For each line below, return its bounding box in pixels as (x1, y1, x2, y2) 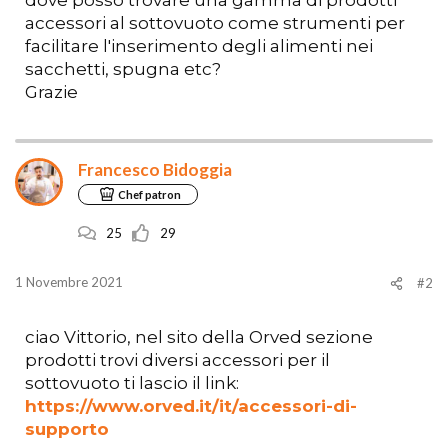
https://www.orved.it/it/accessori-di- (25, 395, 357, 416)
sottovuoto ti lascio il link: (25, 372, 239, 393)
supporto (25, 418, 109, 439)
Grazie (25, 81, 78, 102)
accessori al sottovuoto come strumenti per (25, 12, 405, 33)
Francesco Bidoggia (78, 158, 232, 180)
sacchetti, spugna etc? (25, 58, 221, 79)
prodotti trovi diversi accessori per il (25, 349, 330, 370)
